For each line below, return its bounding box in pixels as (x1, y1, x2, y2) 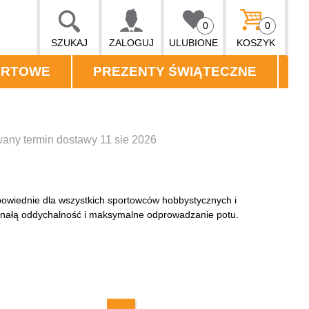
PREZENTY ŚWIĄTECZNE (93, 64, 257, 79)
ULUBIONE (169, 37, 218, 48)
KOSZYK (236, 37, 275, 48)
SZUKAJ (51, 37, 88, 48)
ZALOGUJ (109, 37, 154, 48)
